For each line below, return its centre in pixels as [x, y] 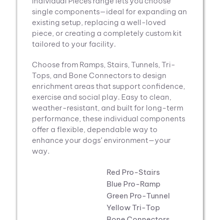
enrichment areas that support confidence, [109, 86]
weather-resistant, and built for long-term [108, 108]
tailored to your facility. [74, 44]
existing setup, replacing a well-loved [99, 22]
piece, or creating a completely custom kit [107, 33]
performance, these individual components [109, 119]
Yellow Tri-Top [133, 207]
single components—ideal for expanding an [110, 12]
